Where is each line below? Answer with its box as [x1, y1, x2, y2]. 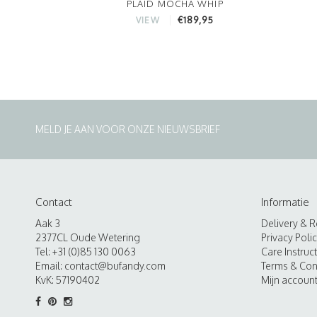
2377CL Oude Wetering [35, 231, 140, 243]
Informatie [260, 195, 309, 209]
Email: [35, 259, 64, 272]
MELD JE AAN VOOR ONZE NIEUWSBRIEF [35, 122, 220, 135]
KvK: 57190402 [35, 273, 100, 286]
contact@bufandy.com [64, 259, 166, 272]
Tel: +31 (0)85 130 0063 [35, 245, 136, 258]
